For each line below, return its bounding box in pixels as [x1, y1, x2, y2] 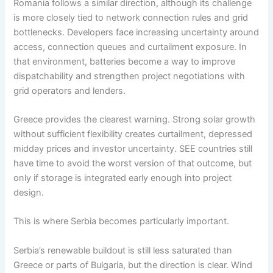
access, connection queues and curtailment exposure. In [13, 41, 247, 52]
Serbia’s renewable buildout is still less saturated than [13, 244, 233, 256]
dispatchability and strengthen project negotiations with [13, 70, 246, 82]
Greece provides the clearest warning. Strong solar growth [13, 113, 256, 125]
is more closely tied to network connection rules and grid [13, 12, 249, 23]
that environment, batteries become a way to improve [13, 55, 236, 67]
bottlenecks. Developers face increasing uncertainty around [13, 26, 260, 38]
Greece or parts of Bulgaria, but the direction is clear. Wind [13, 259, 253, 271]
